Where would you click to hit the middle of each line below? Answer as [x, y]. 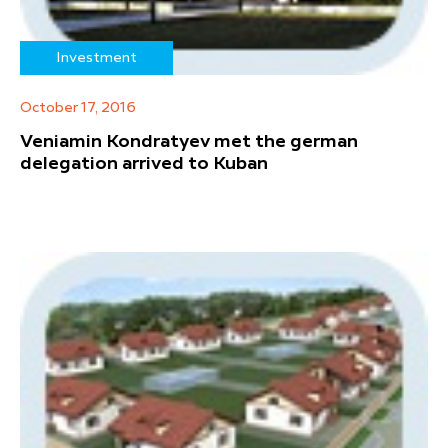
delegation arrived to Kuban [144, 164]
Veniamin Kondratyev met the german [189, 142]
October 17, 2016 [78, 108]
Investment [96, 58]
